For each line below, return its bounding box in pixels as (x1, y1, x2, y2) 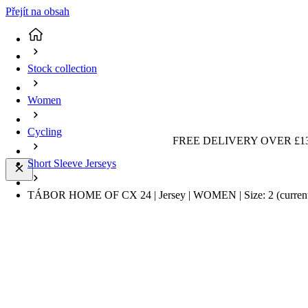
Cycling (27, 126, 62, 138)
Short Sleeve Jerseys (27, 157, 116, 170)
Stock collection (27, 63, 97, 75)
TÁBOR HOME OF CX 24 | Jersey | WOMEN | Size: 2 (27, 189, 276, 201)
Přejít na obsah (5, 5, 69, 17)
